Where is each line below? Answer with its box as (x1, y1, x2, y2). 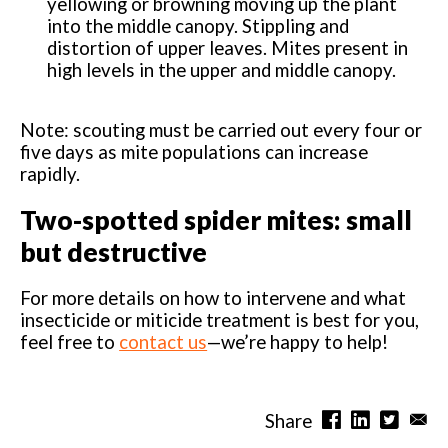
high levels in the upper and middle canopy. (47, 58, 397, 81)
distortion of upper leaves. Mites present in (47, 36, 409, 59)
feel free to (20, 330, 120, 353)
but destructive (20, 235, 208, 268)
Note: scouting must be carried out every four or (20, 119, 423, 142)
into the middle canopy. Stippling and (47, 14, 350, 37)
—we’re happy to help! (207, 330, 389, 353)
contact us (119, 330, 208, 353)
